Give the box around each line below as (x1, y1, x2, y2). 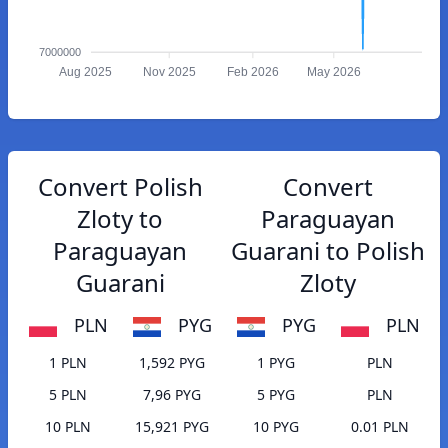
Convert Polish (37, 170, 203, 203)
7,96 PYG (143, 385, 201, 405)
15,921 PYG (135, 417, 209, 437)
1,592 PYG (139, 353, 205, 373)
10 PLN (45, 417, 91, 437)
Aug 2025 (59, 65, 113, 80)
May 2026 (306, 65, 361, 80)
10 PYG (253, 417, 299, 437)
